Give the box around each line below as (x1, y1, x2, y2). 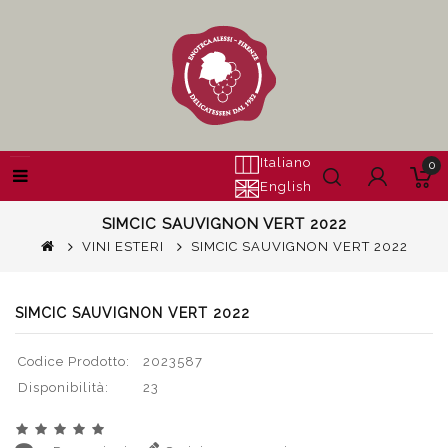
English (260, 179, 312, 194)
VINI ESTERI (81, 239, 164, 254)
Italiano (260, 155, 311, 170)
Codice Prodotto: (18, 354, 130, 369)
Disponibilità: (18, 380, 109, 395)
